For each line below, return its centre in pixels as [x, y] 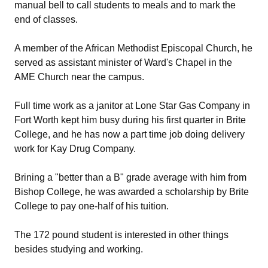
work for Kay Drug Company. [75, 148]
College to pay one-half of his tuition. [92, 206]
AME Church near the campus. [79, 77]
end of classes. [46, 19]
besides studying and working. [79, 249]
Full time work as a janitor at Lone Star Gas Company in [132, 105]
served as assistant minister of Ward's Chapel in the [123, 62]
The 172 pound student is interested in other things [121, 234]
